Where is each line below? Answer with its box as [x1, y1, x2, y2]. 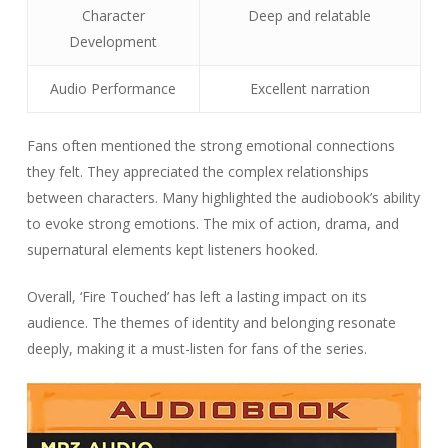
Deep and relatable [248, 6, 372, 26]
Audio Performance [50, 79, 177, 99]
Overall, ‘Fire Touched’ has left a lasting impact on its [26, 287, 367, 307]
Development [69, 32, 158, 52]
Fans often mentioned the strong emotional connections [26, 136, 395, 156]
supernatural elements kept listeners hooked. [26, 240, 318, 260]
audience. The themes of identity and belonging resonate [26, 313, 396, 333]
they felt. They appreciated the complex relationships [26, 162, 369, 182]
